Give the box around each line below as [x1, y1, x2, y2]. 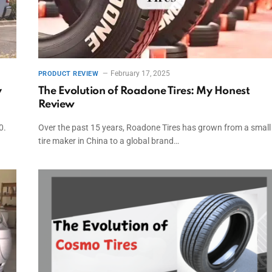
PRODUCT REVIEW [38, 69, 99, 78]
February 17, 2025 [110, 69, 171, 78]
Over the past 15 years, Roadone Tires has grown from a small [38, 122, 271, 132]
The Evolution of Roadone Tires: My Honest [38, 85, 250, 97]
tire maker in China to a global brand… [38, 135, 179, 146]
